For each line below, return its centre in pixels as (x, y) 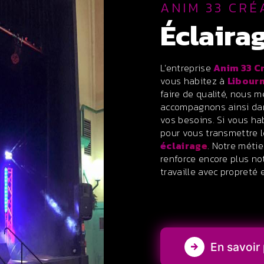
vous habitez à (194, 81)
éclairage (184, 146)
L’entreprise (190, 68)
